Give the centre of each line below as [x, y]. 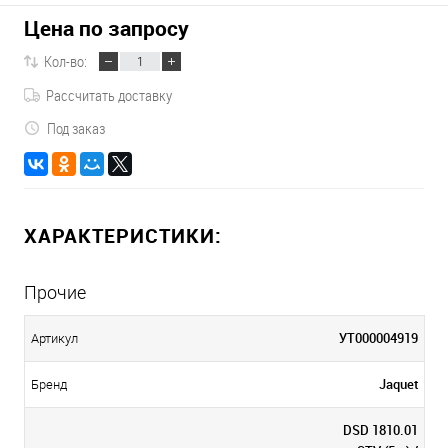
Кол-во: [65, 61]
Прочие [55, 292]
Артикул [54, 338]
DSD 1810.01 [380, 429]
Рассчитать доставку [109, 94]
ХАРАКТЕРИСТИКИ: [123, 235]
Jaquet [398, 383]
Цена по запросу [106, 28]
